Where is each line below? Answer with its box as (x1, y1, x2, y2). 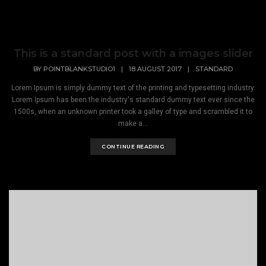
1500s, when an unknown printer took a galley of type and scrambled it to (14, 107, 252, 116)
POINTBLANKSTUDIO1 (43, 64, 115, 73)
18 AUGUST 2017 (129, 64, 182, 73)
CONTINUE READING (102, 142, 164, 150)
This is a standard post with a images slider (13, 47, 253, 61)
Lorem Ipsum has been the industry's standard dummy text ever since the (11, 95, 255, 104)
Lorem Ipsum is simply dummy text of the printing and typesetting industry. (11, 83, 255, 92)
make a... (118, 119, 148, 128)
